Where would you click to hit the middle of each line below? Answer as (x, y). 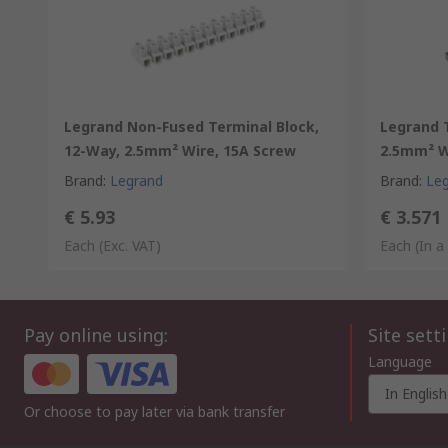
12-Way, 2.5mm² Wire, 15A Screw (180, 150)
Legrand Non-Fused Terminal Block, (191, 126)
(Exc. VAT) (130, 245)
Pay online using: (96, 335)
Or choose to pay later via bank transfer (154, 411)
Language (400, 361)
